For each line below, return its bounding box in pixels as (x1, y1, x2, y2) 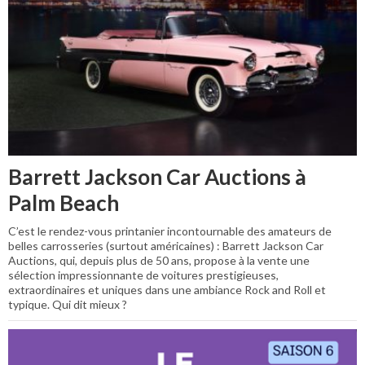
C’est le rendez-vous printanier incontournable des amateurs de (8, 223, 332, 238)
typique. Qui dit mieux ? (8, 297, 127, 311)
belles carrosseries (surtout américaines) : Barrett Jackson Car (8, 238, 323, 253)
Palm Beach (8, 189, 119, 216)
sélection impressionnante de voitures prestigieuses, (8, 267, 279, 282)
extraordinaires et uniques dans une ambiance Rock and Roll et (8, 282, 326, 297)
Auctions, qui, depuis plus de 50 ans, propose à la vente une (8, 253, 310, 267)
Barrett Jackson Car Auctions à (8, 163, 306, 190)
